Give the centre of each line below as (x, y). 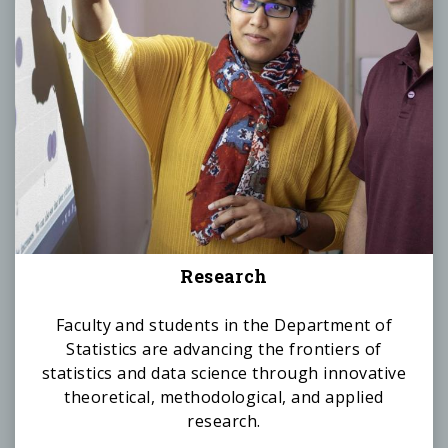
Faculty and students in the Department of (224, 324)
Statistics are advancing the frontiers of (224, 348)
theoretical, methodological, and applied (224, 396)
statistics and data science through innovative (224, 372)
